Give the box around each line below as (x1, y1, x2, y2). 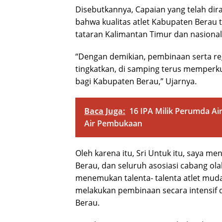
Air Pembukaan (84, 117, 142, 129)
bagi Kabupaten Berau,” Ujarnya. (75, 75, 197, 87)
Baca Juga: (84, 105, 125, 116)
